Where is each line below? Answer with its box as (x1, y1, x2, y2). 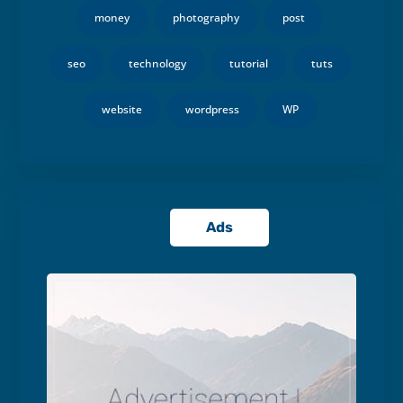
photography (173, 9, 239, 25)
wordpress (184, 101, 239, 117)
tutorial (228, 55, 268, 71)
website (101, 101, 142, 117)
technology (128, 55, 186, 71)
